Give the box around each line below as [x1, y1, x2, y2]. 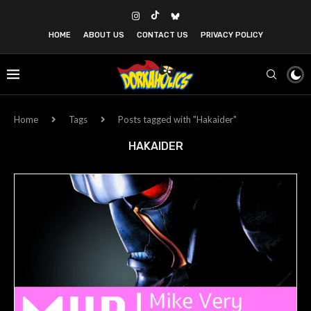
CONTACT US [136, 31, 188, 40]
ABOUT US [83, 31, 124, 40]
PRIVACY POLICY [200, 31, 263, 40]
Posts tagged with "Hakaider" [118, 114, 237, 125]
